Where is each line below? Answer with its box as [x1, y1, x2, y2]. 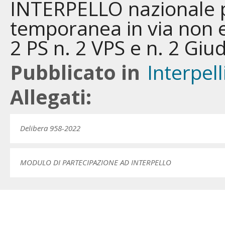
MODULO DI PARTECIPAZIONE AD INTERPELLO [20, 157, 171, 167]
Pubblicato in [10, 59, 140, 85]
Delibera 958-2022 [20, 123, 80, 133]
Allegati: [10, 83, 91, 110]
